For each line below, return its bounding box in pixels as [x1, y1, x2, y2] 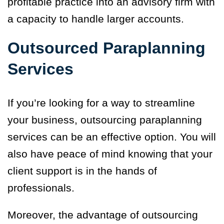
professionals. [7, 182, 74, 194]
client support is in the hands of [7, 165, 157, 177]
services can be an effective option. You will [7, 131, 216, 143]
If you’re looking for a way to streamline [7, 97, 195, 109]
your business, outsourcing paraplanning [7, 114, 202, 126]
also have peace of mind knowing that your [7, 148, 212, 160]
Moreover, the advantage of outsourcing [7, 209, 198, 221]
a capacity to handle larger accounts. [7, 13, 184, 25]
